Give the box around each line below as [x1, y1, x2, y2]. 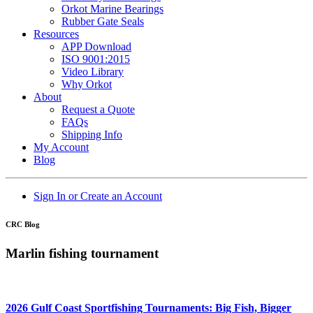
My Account [34, 141, 89, 153]
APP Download [61, 41, 131, 52]
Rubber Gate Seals [61, 15, 144, 27]
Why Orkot [61, 78, 112, 90]
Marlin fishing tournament [6, 245, 159, 261]
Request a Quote [61, 103, 135, 115]
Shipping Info [61, 129, 122, 140]
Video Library [61, 66, 124, 78]
